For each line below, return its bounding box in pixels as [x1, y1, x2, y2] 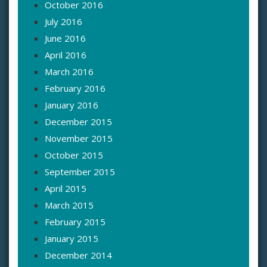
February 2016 [45, 82, 105, 95]
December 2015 [45, 116, 112, 128]
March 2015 [45, 199, 94, 212]
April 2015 [45, 182, 86, 195]
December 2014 [45, 249, 112, 262]
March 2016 [45, 66, 94, 78]
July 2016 [45, 15, 82, 28]
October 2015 [45, 149, 103, 162]
